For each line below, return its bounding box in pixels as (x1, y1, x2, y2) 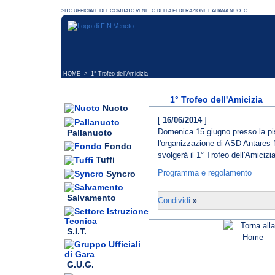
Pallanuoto (67, 128, 112, 138)
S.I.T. (67, 226, 87, 236)
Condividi (158, 196, 190, 206)
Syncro (106, 168, 136, 179)
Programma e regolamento (158, 168, 252, 178)
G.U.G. (67, 260, 94, 270)
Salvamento (67, 193, 116, 203)
